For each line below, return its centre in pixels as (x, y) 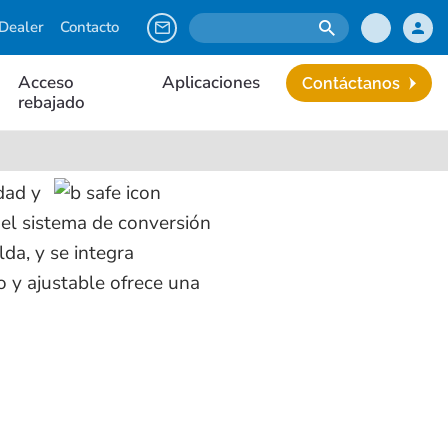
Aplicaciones (211, 82)
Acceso (46, 82)
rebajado (52, 102)
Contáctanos (351, 83)
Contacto (89, 27)
